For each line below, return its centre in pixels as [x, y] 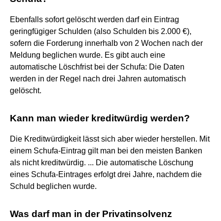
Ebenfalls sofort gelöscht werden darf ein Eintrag [94, 19]
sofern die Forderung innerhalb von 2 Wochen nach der [106, 43]
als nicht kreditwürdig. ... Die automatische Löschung [102, 162]
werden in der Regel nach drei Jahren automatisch [98, 78]
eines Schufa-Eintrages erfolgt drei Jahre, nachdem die [106, 174]
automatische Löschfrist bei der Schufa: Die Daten [97, 67]
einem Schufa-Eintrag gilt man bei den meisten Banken [106, 150]
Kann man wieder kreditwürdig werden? [100, 118]
